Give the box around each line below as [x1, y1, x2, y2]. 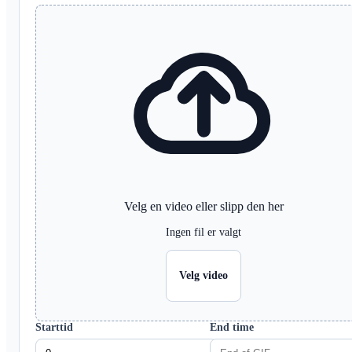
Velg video [179, 269, 229, 281]
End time [210, 321, 255, 333]
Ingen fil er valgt [166, 225, 242, 238]
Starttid [35, 321, 73, 333]
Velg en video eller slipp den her [123, 199, 284, 213]
